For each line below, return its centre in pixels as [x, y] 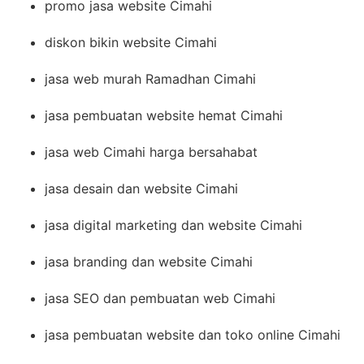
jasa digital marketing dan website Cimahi [173, 225]
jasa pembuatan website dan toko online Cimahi [193, 334]
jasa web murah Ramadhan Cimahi [150, 78]
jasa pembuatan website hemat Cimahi [164, 115]
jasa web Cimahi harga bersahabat [151, 152]
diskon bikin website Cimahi [131, 42]
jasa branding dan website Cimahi [149, 261]
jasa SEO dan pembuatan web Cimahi [160, 298]
